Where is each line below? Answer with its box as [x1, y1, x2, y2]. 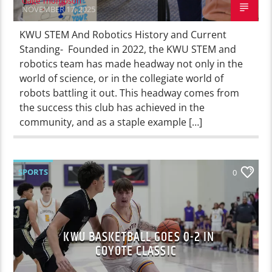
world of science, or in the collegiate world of [19, 71, 224, 85]
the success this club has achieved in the [19, 100, 205, 114]
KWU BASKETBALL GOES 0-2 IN [63, 226, 215, 248]
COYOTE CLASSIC [95, 240, 177, 262]
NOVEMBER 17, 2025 [22, 3, 96, 15]
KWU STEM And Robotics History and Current [19, 27, 227, 41]
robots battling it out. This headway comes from [19, 86, 240, 100]
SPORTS [18, 166, 49, 177]
